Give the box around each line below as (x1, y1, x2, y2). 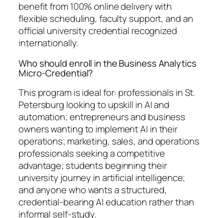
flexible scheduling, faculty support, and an (18, 12, 193, 25)
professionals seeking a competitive (18, 147, 165, 160)
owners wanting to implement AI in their (18, 123, 178, 136)
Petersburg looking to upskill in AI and (18, 98, 170, 111)
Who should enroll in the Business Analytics (18, 56, 197, 70)
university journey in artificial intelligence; (18, 171, 185, 184)
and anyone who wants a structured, (18, 183, 167, 197)
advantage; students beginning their (18, 159, 167, 172)
